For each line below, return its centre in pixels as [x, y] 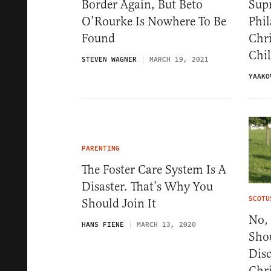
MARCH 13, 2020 [166, 224]
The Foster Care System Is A [154, 169]
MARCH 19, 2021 [179, 59]
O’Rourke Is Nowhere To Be [154, 21]
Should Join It [119, 203]
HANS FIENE [103, 224]
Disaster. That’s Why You [147, 186]
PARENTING [101, 148]
